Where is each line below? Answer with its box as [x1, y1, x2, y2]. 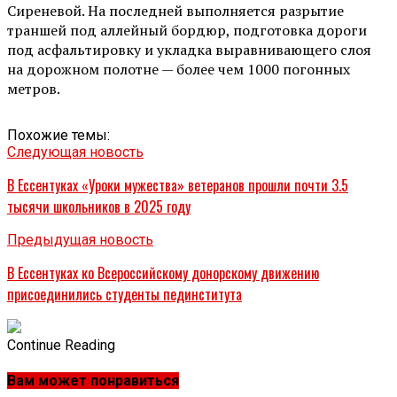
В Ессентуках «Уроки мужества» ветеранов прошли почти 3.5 [7, 174, 348, 196]
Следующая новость [7, 143, 144, 160]
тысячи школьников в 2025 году [7, 195, 191, 217]
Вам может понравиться [7, 372, 179, 390]
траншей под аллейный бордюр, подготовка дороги [7, 19, 367, 40]
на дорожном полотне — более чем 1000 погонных [7, 58, 350, 79]
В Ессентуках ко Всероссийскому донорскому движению [7, 261, 319, 284]
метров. [7, 78, 60, 98]
